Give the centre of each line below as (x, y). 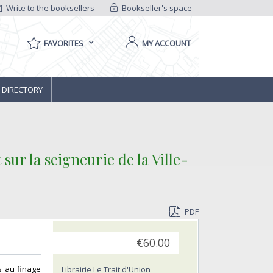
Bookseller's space (156, 8)
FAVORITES (64, 43)
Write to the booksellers (50, 8)
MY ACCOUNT (166, 43)
